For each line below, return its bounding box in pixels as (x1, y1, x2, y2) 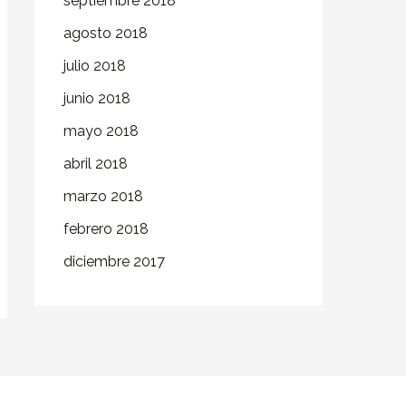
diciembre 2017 (63, 253, 165, 270)
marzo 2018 (63, 188, 143, 205)
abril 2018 (63, 155, 128, 172)
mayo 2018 (63, 122, 139, 140)
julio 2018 (63, 57, 126, 74)
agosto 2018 (63, 24, 148, 42)
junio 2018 (63, 90, 130, 107)
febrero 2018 (63, 220, 149, 237)
